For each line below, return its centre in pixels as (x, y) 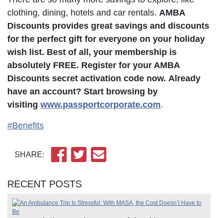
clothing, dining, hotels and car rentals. (83, 12)
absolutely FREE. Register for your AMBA (93, 65)
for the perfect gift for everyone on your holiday (106, 39)
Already (184, 78)
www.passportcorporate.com (100, 104)
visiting (24, 104)
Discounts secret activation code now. (87, 78)
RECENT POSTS (45, 184)
